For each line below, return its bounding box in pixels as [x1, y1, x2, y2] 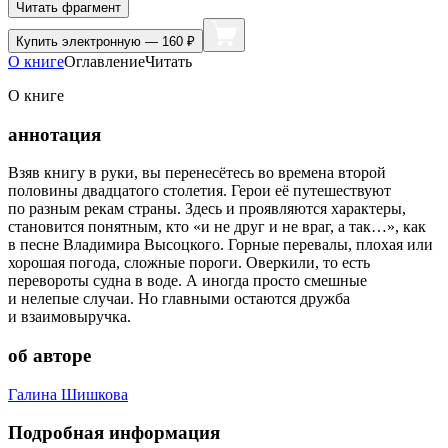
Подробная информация [8, 422, 220, 444]
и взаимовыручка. [8, 308, 131, 326]
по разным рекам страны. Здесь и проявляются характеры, [8, 200, 406, 218]
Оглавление [64, 52, 145, 70]
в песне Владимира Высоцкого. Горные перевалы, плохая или [8, 236, 433, 254]
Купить [16, 33, 62, 49]
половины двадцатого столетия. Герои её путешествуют [8, 182, 391, 200]
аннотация [8, 123, 101, 145]
